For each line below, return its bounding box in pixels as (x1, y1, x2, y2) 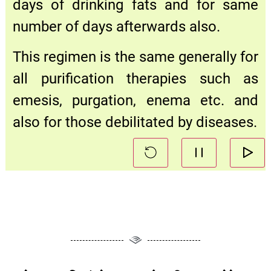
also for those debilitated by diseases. (13, 114, 257, 131)
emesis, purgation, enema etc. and (13, 92, 258, 109)
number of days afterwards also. (13, 18, 220, 35)
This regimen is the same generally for (13, 48, 258, 66)
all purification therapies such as (13, 70, 258, 88)
